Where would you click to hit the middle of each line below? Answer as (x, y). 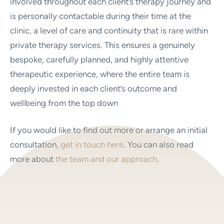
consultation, (35, 144)
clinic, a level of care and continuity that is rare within (109, 30)
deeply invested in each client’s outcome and (93, 88)
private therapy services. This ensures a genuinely (102, 45)
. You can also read (158, 144)
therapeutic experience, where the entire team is (100, 74)
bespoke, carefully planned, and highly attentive (99, 59)
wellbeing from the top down (64, 103)
